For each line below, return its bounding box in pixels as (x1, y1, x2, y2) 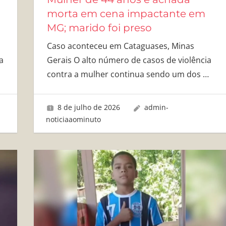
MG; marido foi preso (46, 21, 152, 34)
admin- (144, 102, 168, 112)
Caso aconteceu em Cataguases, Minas (46, 40, 194, 51)
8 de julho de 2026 (58, 102, 121, 112)
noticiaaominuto (46, 115, 101, 125)
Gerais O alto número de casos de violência (46, 54, 211, 66)
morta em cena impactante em (46, 7, 205, 20)
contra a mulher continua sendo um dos (46, 68, 203, 80)
